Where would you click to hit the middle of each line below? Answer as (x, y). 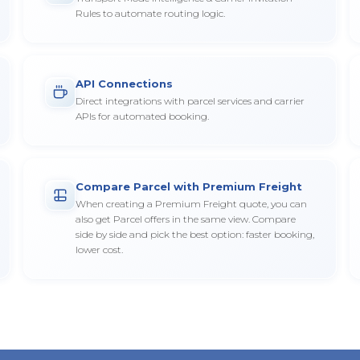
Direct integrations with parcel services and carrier (190, 101)
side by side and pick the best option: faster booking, (195, 234)
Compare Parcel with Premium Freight (189, 186)
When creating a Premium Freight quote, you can (192, 204)
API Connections (125, 84)
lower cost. (100, 250)
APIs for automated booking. (143, 116)
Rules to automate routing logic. (151, 13)
